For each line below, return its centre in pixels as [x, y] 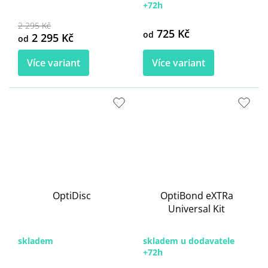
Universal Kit [197, 208]
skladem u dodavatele [189, 240]
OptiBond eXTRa [197, 195]
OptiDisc [71, 195]
